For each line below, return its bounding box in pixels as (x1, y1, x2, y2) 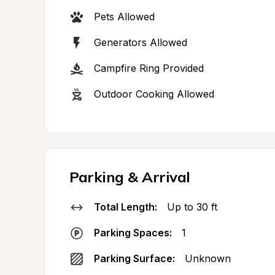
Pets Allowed (94, 10, 155, 23)
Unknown (185, 252, 231, 265)
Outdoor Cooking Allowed (94, 88, 214, 100)
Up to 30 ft (167, 201, 217, 213)
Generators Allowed (94, 36, 187, 48)
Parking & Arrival (69, 168, 190, 186)
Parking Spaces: (94, 227, 172, 239)
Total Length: (94, 201, 157, 213)
